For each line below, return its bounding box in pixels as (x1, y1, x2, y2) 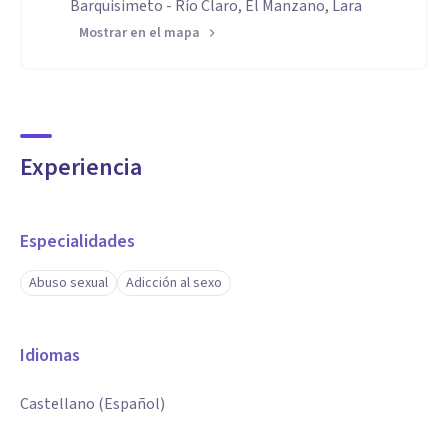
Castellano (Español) (20, 393, 165, 415)
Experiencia (20, 150, 142, 185)
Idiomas (20, 343, 80, 368)
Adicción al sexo (126, 273, 222, 293)
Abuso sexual (29, 273, 108, 293)
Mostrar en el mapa (79, 23, 200, 43)
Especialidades (20, 229, 135, 254)
